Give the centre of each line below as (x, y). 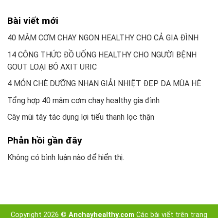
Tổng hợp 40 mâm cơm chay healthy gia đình (83, 100)
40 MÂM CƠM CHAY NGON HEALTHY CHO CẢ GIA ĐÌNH (103, 38)
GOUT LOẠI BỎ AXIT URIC (52, 67)
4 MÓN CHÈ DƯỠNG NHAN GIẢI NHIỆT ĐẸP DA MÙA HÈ (104, 84)
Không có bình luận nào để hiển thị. (66, 158)
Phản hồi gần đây (45, 141)
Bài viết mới (33, 21)
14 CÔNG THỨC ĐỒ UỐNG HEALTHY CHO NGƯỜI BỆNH (102, 54)
